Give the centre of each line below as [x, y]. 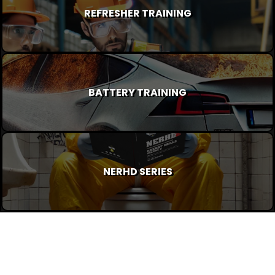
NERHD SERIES [137, 171]
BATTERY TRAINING [137, 92]
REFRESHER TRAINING [137, 13]
